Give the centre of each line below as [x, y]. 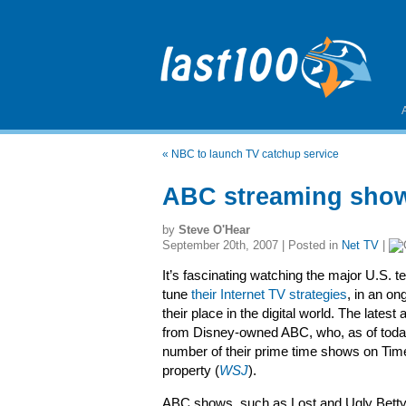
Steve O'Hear [214, 230]
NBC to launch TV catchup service [255, 154]
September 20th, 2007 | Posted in [252, 245]
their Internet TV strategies [269, 295]
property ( [191, 371]
